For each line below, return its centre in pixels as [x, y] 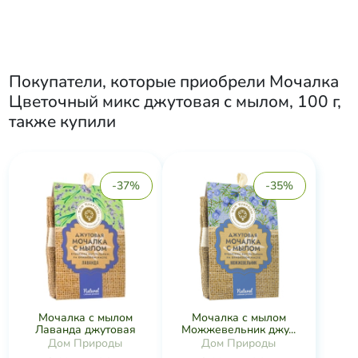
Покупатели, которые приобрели [139, 82]
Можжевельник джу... [239, 330]
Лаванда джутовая [85, 330]
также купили [62, 121]
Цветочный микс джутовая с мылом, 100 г [173, 101]
